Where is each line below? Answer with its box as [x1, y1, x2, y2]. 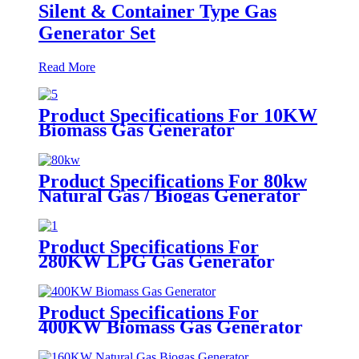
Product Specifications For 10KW [38, 104, 317, 126]
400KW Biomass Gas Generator [38, 316, 303, 337]
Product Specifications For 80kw [38, 170, 307, 192]
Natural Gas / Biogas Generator [38, 184, 301, 206]
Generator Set [38, 22, 155, 43]
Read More [38, 59, 95, 74]
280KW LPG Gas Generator [38, 250, 275, 272]
